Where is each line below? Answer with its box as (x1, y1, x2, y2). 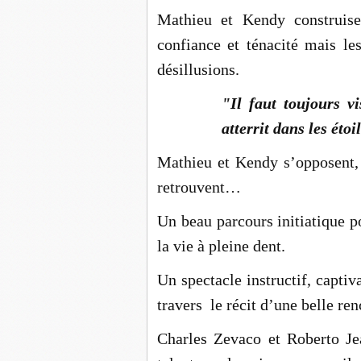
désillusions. (157, 60, 239, 78)
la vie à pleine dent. (157, 237, 285, 255)
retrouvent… (157, 178, 241, 196)
